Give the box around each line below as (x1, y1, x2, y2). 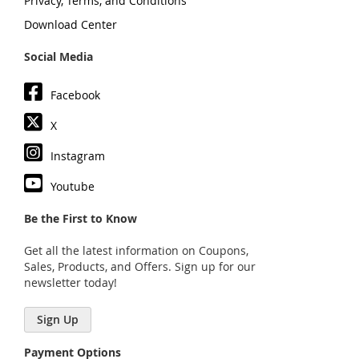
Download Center (24, 17, 117, 32)
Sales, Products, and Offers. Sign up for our (24, 259, 256, 274)
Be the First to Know (24, 211, 137, 226)
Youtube (50, 179, 95, 194)
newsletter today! (24, 275, 117, 290)
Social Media (24, 49, 93, 64)
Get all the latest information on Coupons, (24, 243, 248, 258)
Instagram (50, 148, 105, 163)
